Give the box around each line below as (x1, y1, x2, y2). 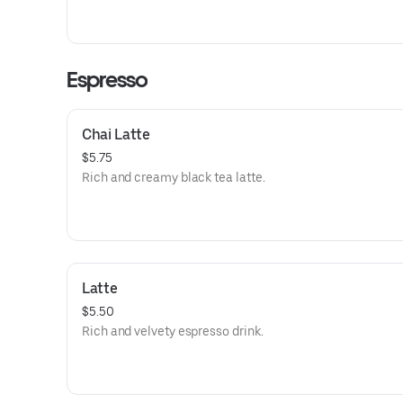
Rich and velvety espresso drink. (82, 324, 264, 338)
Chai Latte (82, 126, 150, 143)
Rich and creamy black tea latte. (82, 170, 265, 184)
